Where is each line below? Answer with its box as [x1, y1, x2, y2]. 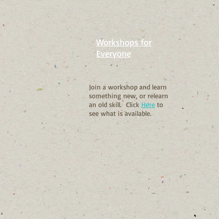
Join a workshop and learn [89, 82, 167, 91]
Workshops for [96, 36, 152, 47]
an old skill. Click [89, 100, 141, 109]
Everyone [96, 47, 131, 59]
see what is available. [89, 109, 152, 117]
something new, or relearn [89, 91, 168, 100]
